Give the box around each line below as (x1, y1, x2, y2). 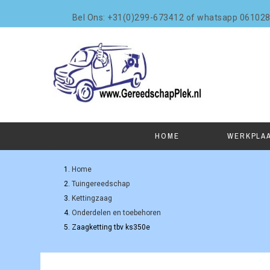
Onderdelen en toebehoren (72, 209, 162, 217)
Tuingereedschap (72, 180, 130, 188)
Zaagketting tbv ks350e (72, 223, 151, 231)
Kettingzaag (72, 194, 113, 202)
